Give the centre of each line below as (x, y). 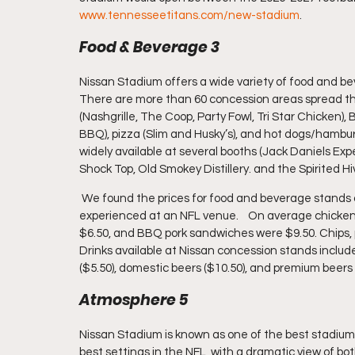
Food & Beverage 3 (149, 47)
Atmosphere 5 (134, 300)
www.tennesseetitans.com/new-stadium (189, 15)
